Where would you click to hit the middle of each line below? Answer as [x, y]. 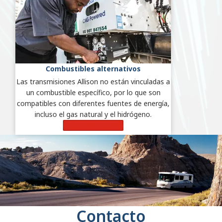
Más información [93, 125]
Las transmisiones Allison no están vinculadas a [93, 82]
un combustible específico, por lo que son [93, 93]
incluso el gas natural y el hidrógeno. [93, 114]
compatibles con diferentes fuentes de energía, [93, 104]
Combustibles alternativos [93, 69]
